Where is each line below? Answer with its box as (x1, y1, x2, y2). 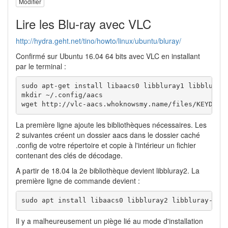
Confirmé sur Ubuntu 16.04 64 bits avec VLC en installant (16, 50, 200, 61)
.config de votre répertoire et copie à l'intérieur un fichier (16, 139, 196, 150)
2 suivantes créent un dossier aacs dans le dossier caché (16, 129, 200, 140)
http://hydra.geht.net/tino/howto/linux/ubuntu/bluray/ (16, 35, 181, 46)
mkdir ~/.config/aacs (21, 91, 103, 99)
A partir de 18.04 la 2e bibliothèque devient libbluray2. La (16, 165, 199, 176)
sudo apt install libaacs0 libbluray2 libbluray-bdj (21, 196, 225, 205)
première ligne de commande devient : (16, 175, 140, 186)
